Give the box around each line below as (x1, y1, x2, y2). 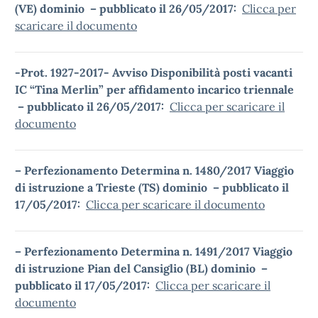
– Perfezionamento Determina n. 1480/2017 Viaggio (15, 163, 294, 177)
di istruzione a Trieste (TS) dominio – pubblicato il (15, 180, 289, 194)
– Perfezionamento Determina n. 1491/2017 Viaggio (15, 244, 292, 258)
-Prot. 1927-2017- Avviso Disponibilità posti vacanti (15, 65, 292, 79)
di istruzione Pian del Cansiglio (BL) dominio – (15, 261, 268, 275)
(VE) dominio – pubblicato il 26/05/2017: (15, 1, 242, 16)
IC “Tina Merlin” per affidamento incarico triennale (15, 82, 294, 97)
